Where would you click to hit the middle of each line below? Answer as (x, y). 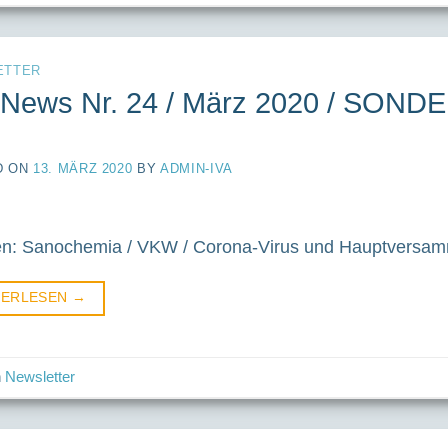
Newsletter (40, 376)
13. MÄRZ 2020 (83, 169)
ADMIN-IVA (196, 169)
